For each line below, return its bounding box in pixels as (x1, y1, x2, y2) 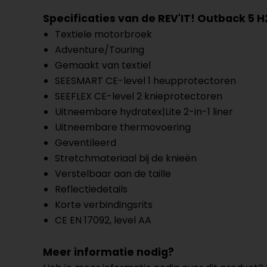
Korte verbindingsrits (55, 197, 153, 212)
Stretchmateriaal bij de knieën (55, 151, 197, 165)
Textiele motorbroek (55, 27, 152, 41)
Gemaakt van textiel (55, 58, 151, 72)
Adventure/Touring (55, 42, 144, 57)
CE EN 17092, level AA (55, 213, 151, 227)
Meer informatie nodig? (43, 244, 174, 259)
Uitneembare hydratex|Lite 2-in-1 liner (55, 104, 233, 119)
